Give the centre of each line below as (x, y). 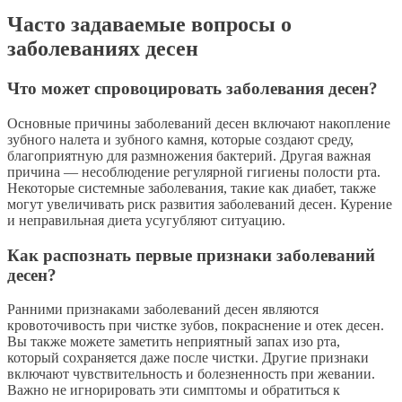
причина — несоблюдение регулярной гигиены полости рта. (194, 171)
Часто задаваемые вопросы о (149, 25)
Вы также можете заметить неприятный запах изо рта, (174, 342)
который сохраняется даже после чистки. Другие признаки (188, 358)
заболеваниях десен (103, 49)
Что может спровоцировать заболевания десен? (192, 89)
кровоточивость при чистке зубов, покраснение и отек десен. (196, 326)
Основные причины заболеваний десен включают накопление (199, 123)
